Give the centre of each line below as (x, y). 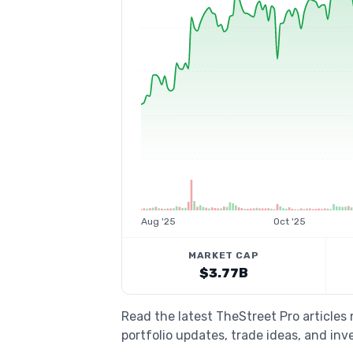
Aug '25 (158, 221)
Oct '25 (289, 221)
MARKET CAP (224, 255)
